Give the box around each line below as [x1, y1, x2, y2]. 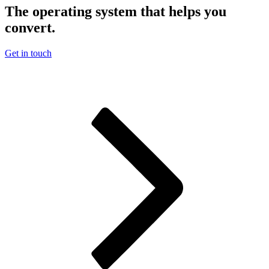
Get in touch [5, 47, 52, 58]
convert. [5, 19, 55, 35]
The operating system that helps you [5, 3, 226, 19]
